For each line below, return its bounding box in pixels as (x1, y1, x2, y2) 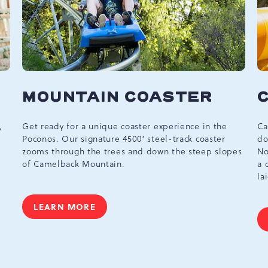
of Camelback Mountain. (22, 158, 128, 170)
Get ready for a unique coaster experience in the (22, 120, 227, 133)
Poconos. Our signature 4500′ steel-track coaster (22, 133, 226, 145)
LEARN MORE (33, 200, 96, 213)
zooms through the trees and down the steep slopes (22, 145, 242, 158)
